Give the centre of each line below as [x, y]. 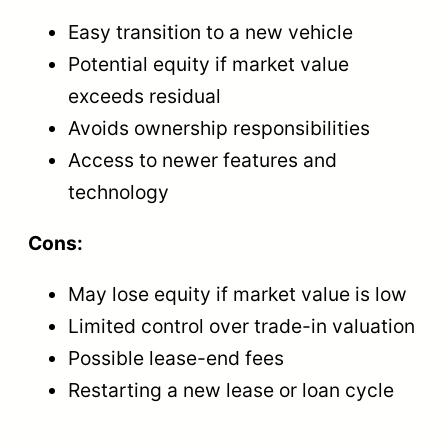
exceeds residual [144, 95]
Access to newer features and [202, 159]
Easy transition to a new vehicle [210, 31]
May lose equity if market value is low [237, 294]
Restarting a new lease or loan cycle [231, 390]
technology [118, 191]
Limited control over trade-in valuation [241, 326]
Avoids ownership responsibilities [219, 127]
